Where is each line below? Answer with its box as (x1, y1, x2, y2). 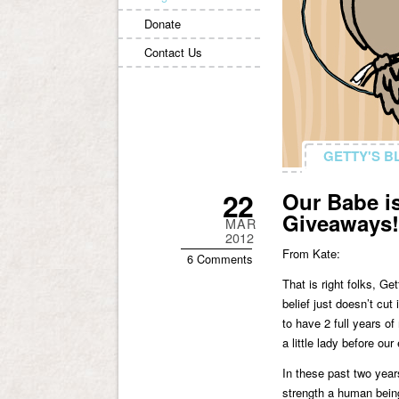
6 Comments (187, 250, 252, 267)
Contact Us (144, 44, 202, 61)
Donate (144, 15, 181, 32)
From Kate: (282, 245, 340, 262)
